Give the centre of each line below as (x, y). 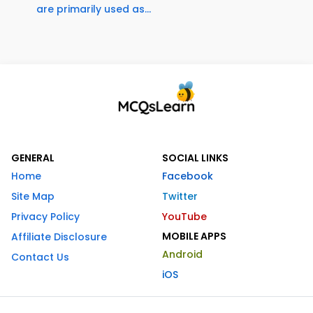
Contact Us (40, 257)
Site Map (33, 197)
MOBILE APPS (194, 236)
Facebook (188, 176)
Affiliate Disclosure (59, 237)
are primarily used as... (94, 9)
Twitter (180, 197)
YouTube (184, 217)
